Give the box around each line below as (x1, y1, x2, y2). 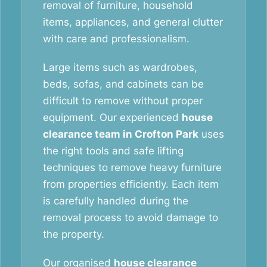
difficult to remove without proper (43, 95, 203, 107)
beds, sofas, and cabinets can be (43, 78, 204, 90)
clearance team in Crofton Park (43, 128, 198, 140)
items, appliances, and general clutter (43, 16, 223, 28)
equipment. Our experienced (43, 111, 182, 123)
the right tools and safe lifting (43, 145, 184, 157)
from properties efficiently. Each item (43, 178, 219, 190)
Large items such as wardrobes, (43, 61, 197, 73)
